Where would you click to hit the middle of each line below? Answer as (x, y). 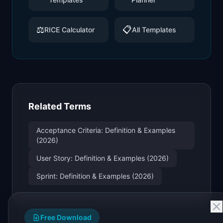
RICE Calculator (69, 30)
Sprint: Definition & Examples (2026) (95, 176)
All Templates (154, 30)
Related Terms (60, 106)
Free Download (66, 217)
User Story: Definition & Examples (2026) (103, 158)
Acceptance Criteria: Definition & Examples (106, 130)
